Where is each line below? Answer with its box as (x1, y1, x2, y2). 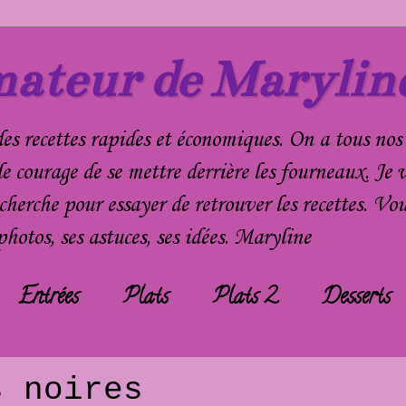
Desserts (322, 281, 391, 315)
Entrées (18, 281, 79, 315)
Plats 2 (213, 281, 277, 315)
